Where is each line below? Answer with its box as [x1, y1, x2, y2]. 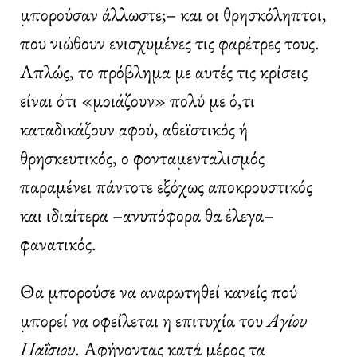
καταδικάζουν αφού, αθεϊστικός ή [20, 116, 248, 141]
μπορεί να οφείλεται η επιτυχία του [20, 307, 267, 332]
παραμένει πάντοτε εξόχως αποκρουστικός [20, 173, 312, 198]
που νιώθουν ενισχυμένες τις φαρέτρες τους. [20, 29, 320, 55]
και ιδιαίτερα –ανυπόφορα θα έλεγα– [20, 202, 274, 227]
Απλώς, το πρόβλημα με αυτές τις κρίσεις [20, 58, 308, 84]
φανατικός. [20, 230, 96, 256]
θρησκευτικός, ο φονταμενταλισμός [20, 144, 265, 170]
